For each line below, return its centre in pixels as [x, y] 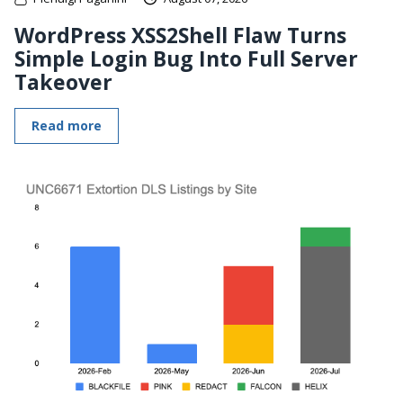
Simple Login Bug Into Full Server [186, 58]
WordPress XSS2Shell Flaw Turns [180, 35]
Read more [67, 125]
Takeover [63, 81]
